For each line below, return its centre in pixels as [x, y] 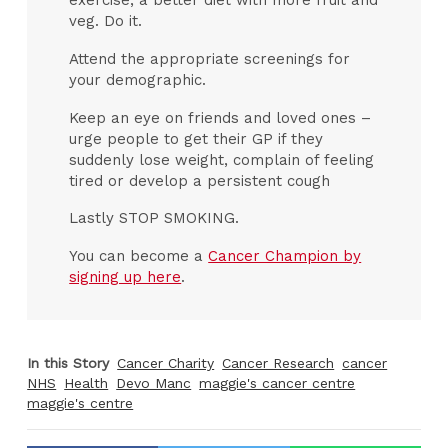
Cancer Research [278, 362]
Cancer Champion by [285, 256]
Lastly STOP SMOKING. [154, 218]
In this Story [68, 362]
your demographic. [138, 80]
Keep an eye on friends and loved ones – [220, 117]
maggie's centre [80, 402]
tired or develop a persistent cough [200, 180]
